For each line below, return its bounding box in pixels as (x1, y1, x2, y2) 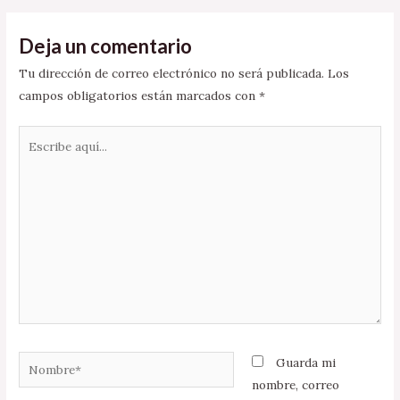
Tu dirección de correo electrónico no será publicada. (19, 65, 325, 82)
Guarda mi (275, 354, 336, 371)
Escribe (18, 127, 62, 144)
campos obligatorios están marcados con (19, 87, 260, 104)
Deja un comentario (19, 34, 193, 59)
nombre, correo (251, 376, 339, 393)
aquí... (18, 149, 51, 166)
